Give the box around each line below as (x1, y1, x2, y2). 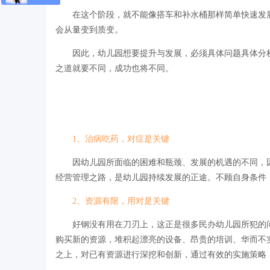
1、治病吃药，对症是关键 (72, 134, 169, 143)
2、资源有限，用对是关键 (72, 196, 169, 206)
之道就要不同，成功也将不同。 (55, 63, 174, 73)
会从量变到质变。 (55, 25, 123, 34)
